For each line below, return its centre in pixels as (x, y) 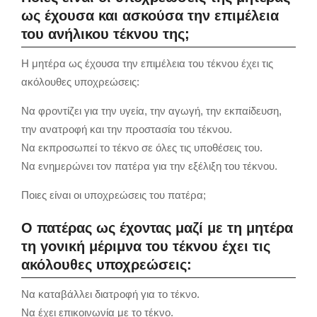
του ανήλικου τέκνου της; (105, 34)
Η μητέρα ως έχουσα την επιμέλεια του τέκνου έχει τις (147, 63)
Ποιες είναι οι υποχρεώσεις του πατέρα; (114, 195)
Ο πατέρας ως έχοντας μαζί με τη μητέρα (157, 227)
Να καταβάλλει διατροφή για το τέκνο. (110, 294)
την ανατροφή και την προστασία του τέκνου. (127, 129)
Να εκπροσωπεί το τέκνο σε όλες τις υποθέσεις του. (142, 147)
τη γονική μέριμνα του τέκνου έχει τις (146, 246)
